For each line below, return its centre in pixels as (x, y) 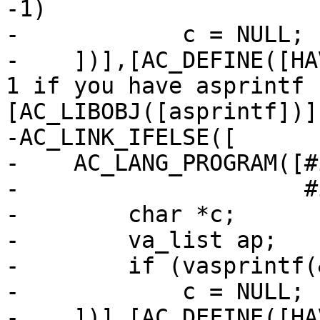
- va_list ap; (141, 240)
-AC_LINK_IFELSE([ (121, 137)
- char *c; (121, 215)
